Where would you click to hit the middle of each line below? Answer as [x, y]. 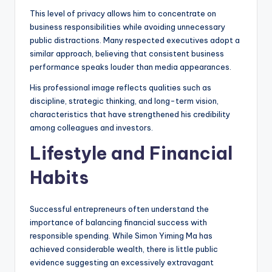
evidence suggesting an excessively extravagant [122, 263]
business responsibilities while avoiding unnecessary [127, 27]
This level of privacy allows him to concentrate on [123, 14]
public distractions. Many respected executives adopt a [135, 40]
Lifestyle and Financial [131, 154]
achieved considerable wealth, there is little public [124, 249]
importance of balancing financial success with [118, 223]
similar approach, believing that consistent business [127, 54]
